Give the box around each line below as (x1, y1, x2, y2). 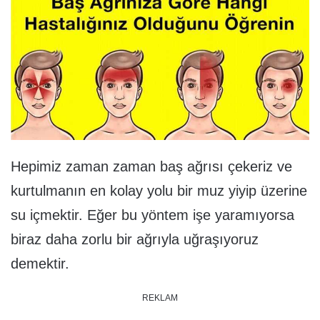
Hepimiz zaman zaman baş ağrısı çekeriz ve (11, 159, 292, 175)
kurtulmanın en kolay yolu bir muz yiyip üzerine (11, 183, 307, 199)
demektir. (11, 256, 69, 272)
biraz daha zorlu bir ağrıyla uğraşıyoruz (11, 231, 259, 248)
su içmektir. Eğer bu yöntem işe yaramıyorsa (11, 207, 294, 224)
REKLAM (142, 293, 178, 304)
